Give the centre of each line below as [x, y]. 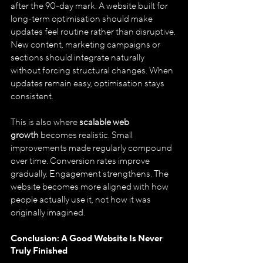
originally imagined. [48, 213]
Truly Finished [39, 251]
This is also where [45, 122]
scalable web [105, 122]
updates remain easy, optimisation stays [88, 83]
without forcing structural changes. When [93, 70]
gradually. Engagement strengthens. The [90, 174]
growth [25, 135]
